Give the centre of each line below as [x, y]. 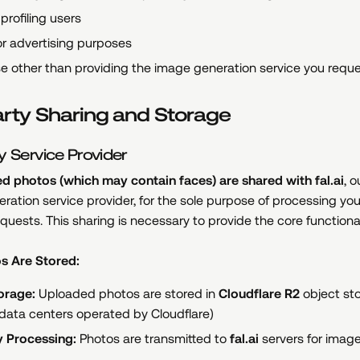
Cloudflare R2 [259, 294]
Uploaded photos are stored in [127, 294]
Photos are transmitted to [153, 339]
